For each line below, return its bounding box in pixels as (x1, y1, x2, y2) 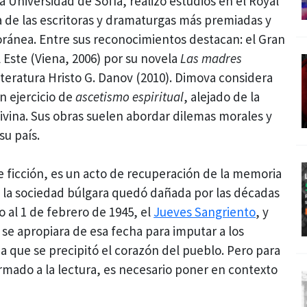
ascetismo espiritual (75, 88, 184, 105)
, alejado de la (184, 88, 260, 105)
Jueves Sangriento (153, 204, 256, 221)
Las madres (180, 49, 243, 66)
